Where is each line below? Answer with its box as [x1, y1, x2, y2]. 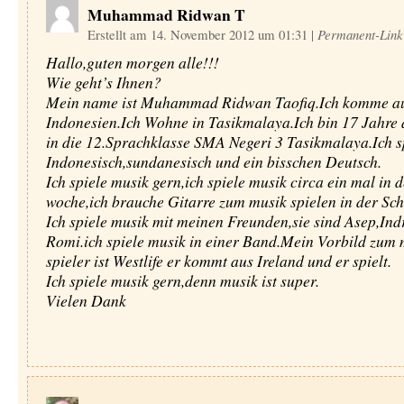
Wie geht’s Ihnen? [45, 71, 161, 93]
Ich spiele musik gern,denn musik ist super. [45, 270, 319, 291]
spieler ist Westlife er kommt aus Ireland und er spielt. [45, 250, 391, 271]
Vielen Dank [45, 289, 126, 311]
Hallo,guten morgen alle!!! [45, 51, 219, 73]
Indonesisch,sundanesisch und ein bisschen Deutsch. [45, 151, 381, 172]
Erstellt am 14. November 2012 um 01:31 [87, 25, 311, 43]
